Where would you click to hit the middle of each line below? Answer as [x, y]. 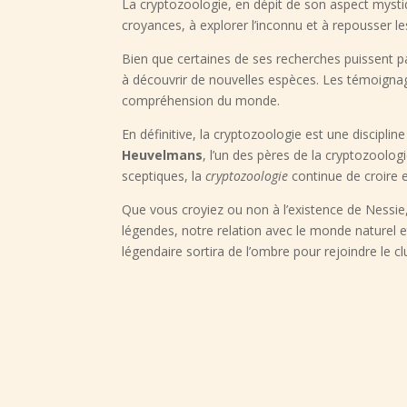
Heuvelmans [163, 155]
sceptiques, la [164, 176]
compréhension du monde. [201, 101]
